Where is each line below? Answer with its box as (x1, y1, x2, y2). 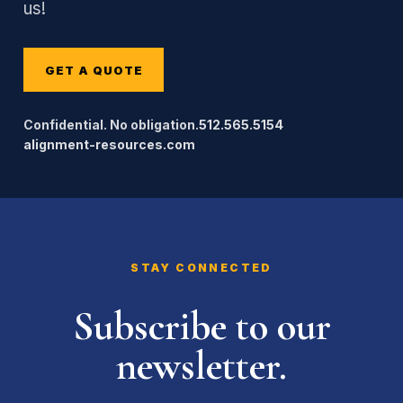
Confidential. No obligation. (23, 117, 199, 132)
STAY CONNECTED (130, 261, 273, 274)
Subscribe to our (72, 302, 331, 351)
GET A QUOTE (44, 62, 143, 77)
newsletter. (116, 342, 287, 390)
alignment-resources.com (23, 137, 195, 152)
